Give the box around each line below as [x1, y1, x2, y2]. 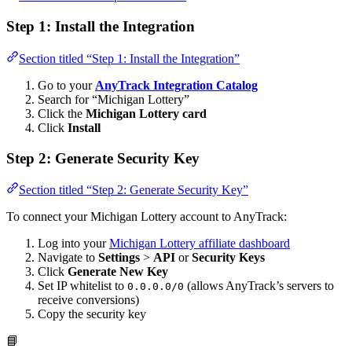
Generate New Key [68, 265, 168, 279]
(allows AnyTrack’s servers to [184, 279, 334, 293]
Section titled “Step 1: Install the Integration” [19, 51, 240, 65]
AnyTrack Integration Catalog [95, 78, 258, 92]
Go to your [38, 78, 95, 92]
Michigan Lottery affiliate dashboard [109, 236, 290, 251]
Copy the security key [38, 307, 146, 321]
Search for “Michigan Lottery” [38, 92, 189, 106]
